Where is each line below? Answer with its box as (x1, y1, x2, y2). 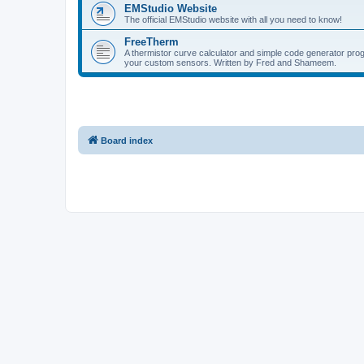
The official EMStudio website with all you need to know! (124, 14, 342, 24)
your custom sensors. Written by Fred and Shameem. (124, 57, 336, 67)
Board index (101, 135, 153, 145)
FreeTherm (124, 35, 179, 48)
